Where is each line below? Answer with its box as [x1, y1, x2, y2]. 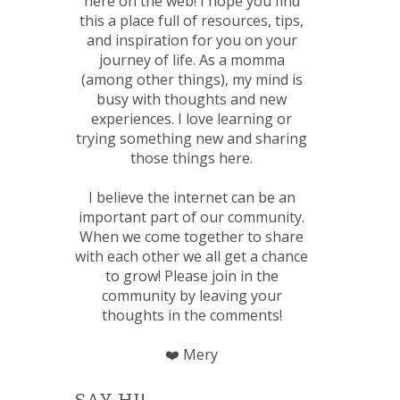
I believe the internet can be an [87, 187, 296, 208]
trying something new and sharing [76, 129, 308, 149]
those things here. [130, 148, 254, 169]
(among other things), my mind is [80, 70, 303, 90]
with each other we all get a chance [75, 246, 309, 267]
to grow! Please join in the [104, 266, 279, 287]
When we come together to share [79, 227, 304, 247]
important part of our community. [79, 207, 305, 228]
